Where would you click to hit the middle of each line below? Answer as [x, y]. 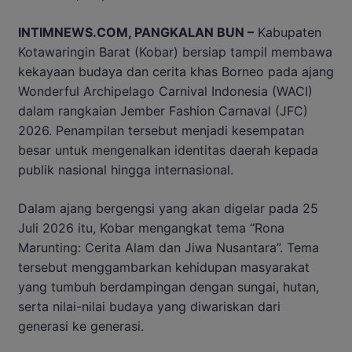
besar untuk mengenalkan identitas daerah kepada [168, 150]
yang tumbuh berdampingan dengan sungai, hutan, [169, 286]
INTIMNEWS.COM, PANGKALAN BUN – [136, 32]
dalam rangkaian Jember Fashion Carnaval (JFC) [163, 110]
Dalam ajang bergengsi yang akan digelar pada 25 [168, 208]
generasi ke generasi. [81, 326]
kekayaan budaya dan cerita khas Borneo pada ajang [176, 71]
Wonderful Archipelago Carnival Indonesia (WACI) [165, 91]
